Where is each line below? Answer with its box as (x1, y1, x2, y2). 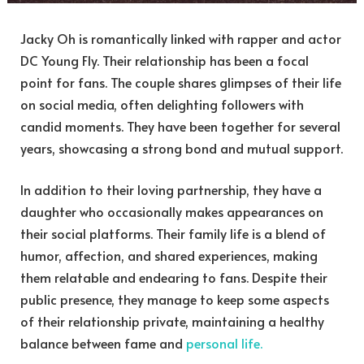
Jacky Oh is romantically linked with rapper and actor (20, 28, 341, 47)
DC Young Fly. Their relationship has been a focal (20, 50, 309, 69)
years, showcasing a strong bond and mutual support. (20, 138, 343, 157)
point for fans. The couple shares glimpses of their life (20, 72, 341, 91)
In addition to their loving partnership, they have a (20, 180, 322, 199)
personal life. (186, 334, 262, 353)
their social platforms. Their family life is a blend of (20, 224, 326, 243)
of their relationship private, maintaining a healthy (20, 312, 324, 331)
